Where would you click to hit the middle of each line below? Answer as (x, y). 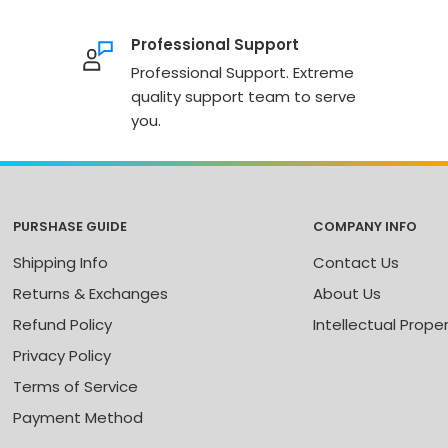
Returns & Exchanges (90, 294)
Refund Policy (62, 325)
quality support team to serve (243, 96)
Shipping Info (60, 263)
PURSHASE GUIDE (70, 226)
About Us (347, 294)
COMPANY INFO (365, 226)
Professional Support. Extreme (242, 72)
